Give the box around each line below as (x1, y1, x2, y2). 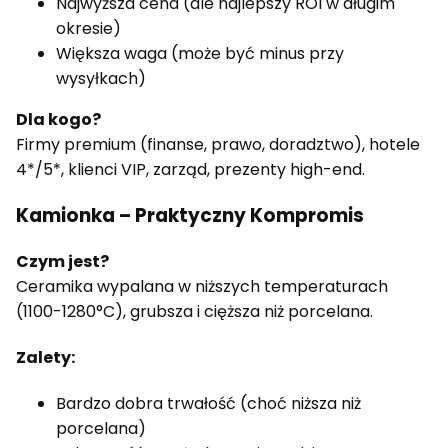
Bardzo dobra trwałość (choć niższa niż (56, 392, 361, 416)
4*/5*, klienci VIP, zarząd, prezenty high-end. (16, 158, 365, 182)
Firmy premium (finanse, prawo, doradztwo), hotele (16, 133, 420, 157)
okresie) (56, 17, 121, 41)
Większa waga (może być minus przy (56, 42, 344, 66)
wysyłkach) (56, 67, 146, 91)
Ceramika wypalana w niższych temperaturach (16, 274, 388, 298)
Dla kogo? (16, 108, 101, 132)
